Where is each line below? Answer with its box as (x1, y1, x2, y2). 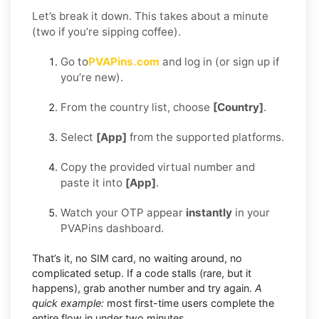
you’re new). (61, 70, 123, 84)
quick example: (32, 296, 104, 309)
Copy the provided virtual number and (61, 159, 255, 174)
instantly (186, 205, 232, 219)
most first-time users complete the (104, 296, 274, 309)
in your (232, 205, 270, 219)
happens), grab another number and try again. (32, 281, 255, 294)
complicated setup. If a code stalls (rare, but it (32, 266, 251, 279)
